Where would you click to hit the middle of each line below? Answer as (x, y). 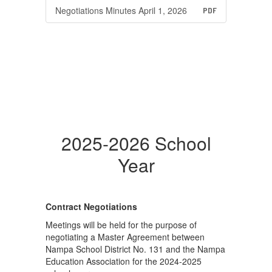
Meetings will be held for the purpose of (121, 225)
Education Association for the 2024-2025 (124, 261)
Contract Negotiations (91, 206)
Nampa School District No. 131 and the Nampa (135, 249)
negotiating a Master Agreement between (125, 237)
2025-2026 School (136, 143)
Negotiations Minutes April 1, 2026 (121, 10)
